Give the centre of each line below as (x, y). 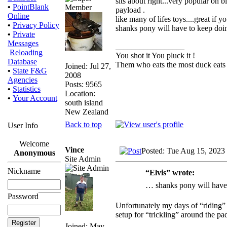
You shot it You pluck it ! (155, 55)
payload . (130, 10)
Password (23, 196)
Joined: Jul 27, (88, 66)
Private (24, 34)
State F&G (30, 71)
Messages (23, 43)
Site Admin (83, 159)
